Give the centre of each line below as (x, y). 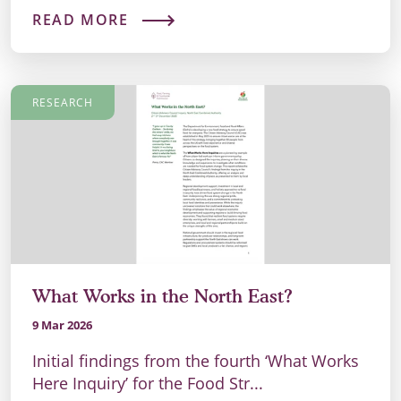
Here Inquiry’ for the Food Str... (148, 384)
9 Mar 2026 (62, 325)
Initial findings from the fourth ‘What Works (196, 361)
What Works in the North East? (162, 297)
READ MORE (81, 20)
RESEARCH (63, 103)
